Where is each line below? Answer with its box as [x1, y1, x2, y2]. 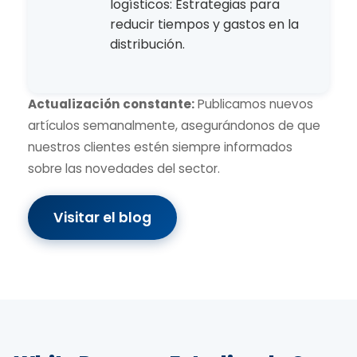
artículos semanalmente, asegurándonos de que [28, 117, 320, 135]
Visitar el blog [53, 208, 151, 228]
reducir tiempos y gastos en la [110, 15, 299, 34]
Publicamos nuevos [194, 96, 313, 113]
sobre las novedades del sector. [28, 160, 220, 178]
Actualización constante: [28, 96, 194, 113]
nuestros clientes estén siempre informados [28, 139, 292, 156]
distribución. [110, 35, 185, 54]
